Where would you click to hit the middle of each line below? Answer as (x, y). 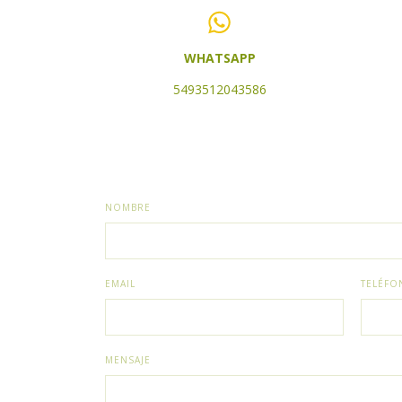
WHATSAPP (219, 58)
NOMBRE (128, 208)
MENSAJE (128, 360)
